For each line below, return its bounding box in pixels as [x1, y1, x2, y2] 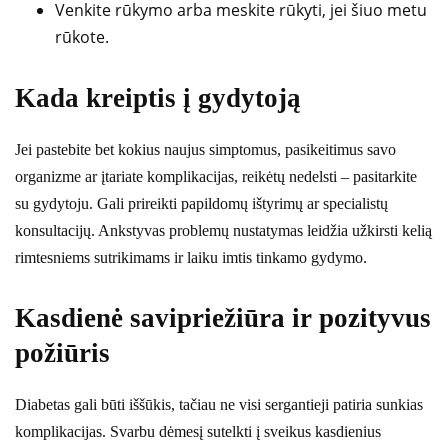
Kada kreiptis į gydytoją [15, 82, 301, 113]
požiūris [15, 337, 110, 368]
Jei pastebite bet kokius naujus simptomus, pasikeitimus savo [15, 140, 396, 158]
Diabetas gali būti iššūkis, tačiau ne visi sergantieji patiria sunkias [15, 395, 423, 413]
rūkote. [55, 25, 109, 48]
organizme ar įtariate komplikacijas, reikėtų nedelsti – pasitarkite [15, 167, 417, 185]
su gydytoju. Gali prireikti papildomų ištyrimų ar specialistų [15, 194, 388, 212]
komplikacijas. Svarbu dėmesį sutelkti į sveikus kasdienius [15, 422, 381, 440]
